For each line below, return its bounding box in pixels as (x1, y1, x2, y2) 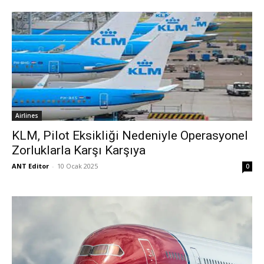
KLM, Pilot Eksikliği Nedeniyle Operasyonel (12, 128, 248, 143)
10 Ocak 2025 (57, 161, 98, 171)
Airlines (15, 111, 38, 120)
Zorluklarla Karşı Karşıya (12, 143, 146, 158)
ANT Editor (12, 161, 49, 171)
